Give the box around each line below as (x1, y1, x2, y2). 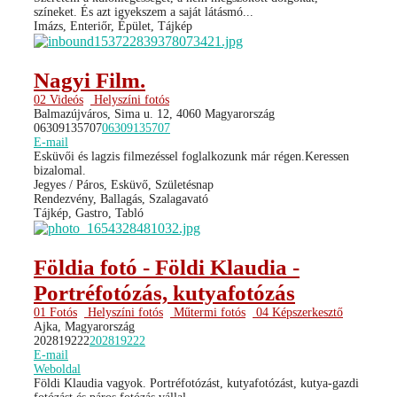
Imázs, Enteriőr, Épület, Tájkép (34, 19, 192, 33)
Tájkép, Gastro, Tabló (34, 206, 144, 220)
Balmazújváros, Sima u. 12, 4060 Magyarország (34, 106, 275, 121)
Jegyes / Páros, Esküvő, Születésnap (34, 177, 214, 191)
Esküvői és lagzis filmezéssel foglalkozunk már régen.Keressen (34, 149, 349, 163)
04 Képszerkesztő (253, 305, 343, 319)
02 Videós (34, 92, 83, 106)
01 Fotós (34, 305, 77, 319)
